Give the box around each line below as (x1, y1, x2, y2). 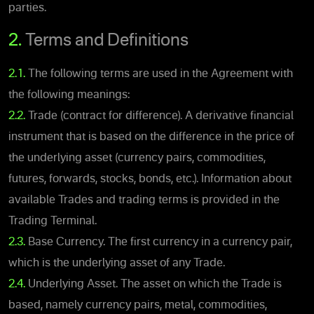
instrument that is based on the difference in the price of (8, 131, 294, 143)
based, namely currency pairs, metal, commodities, (8, 299, 267, 311)
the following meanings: (8, 89, 130, 101)
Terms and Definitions (22, 32, 189, 50)
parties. (8, 2, 46, 14)
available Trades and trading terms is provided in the (8, 194, 280, 206)
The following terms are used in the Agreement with (25, 68, 293, 80)
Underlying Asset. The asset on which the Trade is (25, 278, 282, 290)
